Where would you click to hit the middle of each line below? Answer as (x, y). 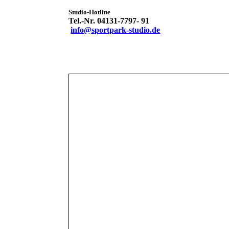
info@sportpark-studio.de (116, 30)
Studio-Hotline (90, 12)
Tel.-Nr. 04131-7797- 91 (109, 21)
